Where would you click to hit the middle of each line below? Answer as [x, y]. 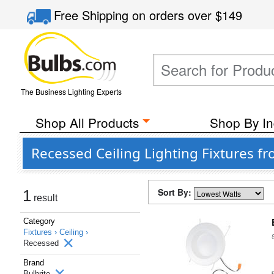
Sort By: [176, 192]
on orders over [174, 15]
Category [39, 221]
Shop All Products [87, 122]
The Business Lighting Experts [71, 91]
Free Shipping [93, 15]
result [44, 198]
